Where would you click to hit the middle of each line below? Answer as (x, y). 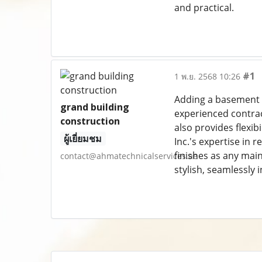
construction (90, 121)
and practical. (204, 8)
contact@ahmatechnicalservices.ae (129, 156)
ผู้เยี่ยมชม (83, 139)
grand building (95, 107)
